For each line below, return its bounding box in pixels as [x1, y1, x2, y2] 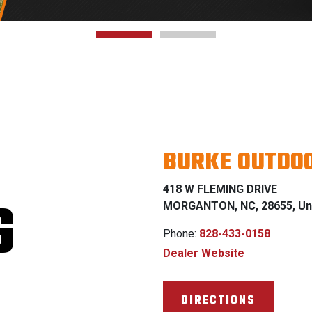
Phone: [163, 226, 199, 240]
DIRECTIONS [181, 291, 256, 309]
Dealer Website [163, 246, 244, 260]
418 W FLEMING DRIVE [163, 182, 277, 196]
